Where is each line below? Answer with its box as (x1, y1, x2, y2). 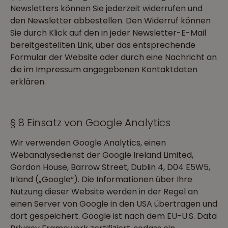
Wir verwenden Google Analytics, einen (10, 137, 166, 149)
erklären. (10, 76, 46, 88)
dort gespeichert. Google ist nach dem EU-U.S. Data (10, 210, 217, 222)
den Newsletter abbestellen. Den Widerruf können (10, 15, 211, 26)
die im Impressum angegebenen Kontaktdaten (10, 64, 197, 75)
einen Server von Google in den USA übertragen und (10, 198, 217, 210)
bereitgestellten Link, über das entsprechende (10, 39, 195, 51)
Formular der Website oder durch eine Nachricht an (10, 51, 217, 63)
